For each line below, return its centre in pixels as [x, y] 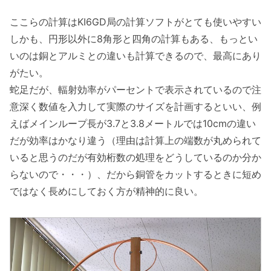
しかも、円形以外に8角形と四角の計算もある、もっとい [134, 38]
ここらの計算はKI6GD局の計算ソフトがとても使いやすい [135, 21]
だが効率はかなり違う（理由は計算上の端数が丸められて [135, 140]
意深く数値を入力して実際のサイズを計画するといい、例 [135, 106]
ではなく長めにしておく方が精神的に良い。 [106, 191]
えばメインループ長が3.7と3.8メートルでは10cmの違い [133, 123]
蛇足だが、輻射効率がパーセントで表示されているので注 [135, 89]
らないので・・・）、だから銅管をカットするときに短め [135, 174]
